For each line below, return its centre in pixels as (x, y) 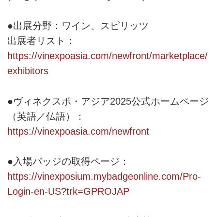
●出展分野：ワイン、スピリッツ (78, 26)
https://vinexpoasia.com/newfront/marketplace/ (108, 56)
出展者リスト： (41, 41)
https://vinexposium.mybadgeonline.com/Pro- (104, 176)
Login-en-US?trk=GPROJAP (68, 191)
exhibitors (28, 71)
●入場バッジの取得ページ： (68, 161)
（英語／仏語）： (46, 116)
